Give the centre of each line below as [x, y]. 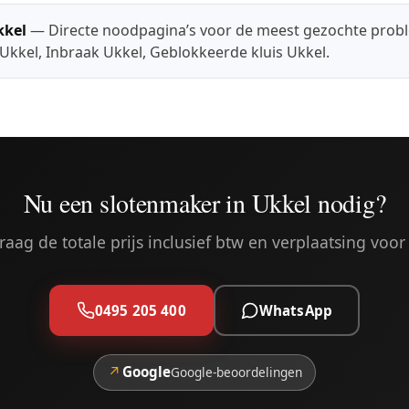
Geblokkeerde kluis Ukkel [237, 52]
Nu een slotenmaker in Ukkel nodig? [204, 202]
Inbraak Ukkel [94, 52]
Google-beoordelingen [236, 372]
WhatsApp [296, 310]
